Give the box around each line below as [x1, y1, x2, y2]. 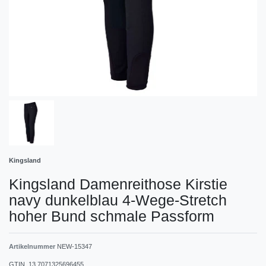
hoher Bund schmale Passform [9, 207, 214, 224]
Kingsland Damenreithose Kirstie [9, 175, 227, 192]
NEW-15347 [57, 242, 92, 250]
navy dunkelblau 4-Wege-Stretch [9, 191, 227, 208]
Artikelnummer [9, 242, 57, 250]
